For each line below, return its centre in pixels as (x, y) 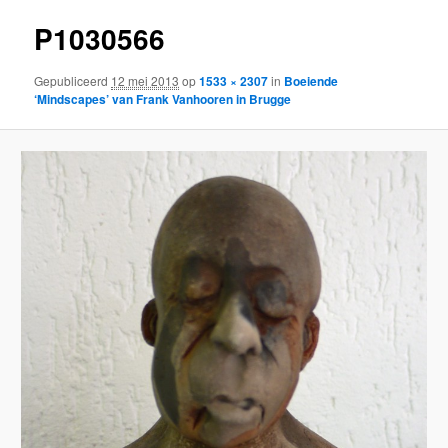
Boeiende (311, 80)
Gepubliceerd (73, 80)
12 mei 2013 (145, 80)
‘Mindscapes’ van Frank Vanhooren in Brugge (163, 98)
